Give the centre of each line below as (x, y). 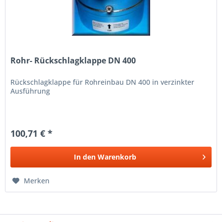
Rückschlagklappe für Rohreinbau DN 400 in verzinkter (103, 82)
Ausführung (30, 91)
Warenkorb (117, 157)
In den (85, 157)
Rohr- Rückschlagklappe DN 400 (73, 60)
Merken (37, 180)
